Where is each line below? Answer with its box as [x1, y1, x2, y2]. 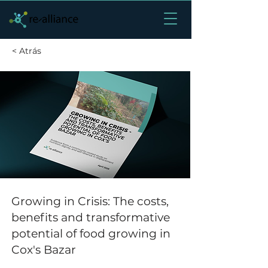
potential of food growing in [11, 227, 170, 240]
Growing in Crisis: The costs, [11, 194, 169, 208]
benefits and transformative [11, 211, 170, 224]
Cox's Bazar [11, 243, 76, 257]
